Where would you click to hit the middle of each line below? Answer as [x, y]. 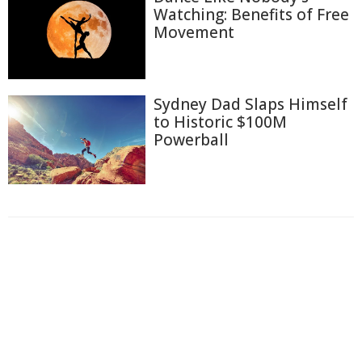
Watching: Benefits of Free [251, 15]
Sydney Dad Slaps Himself [250, 105]
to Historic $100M [220, 122]
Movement [194, 33]
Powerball [191, 140]
